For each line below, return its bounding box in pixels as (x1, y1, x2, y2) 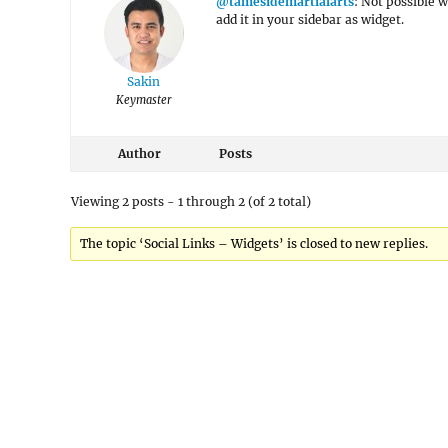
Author (117, 146, 161, 161)
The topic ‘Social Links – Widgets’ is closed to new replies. (80, 236, 429, 251)
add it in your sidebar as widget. (216, 12, 404, 27)
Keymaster (115, 93, 172, 107)
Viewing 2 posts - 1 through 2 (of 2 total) (71, 194, 311, 209)
